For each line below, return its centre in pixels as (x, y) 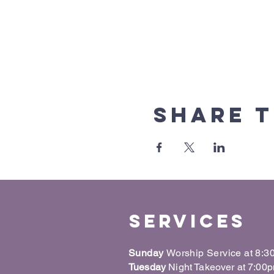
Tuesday (149, 267)
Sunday (147, 253)
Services (187, 221)
